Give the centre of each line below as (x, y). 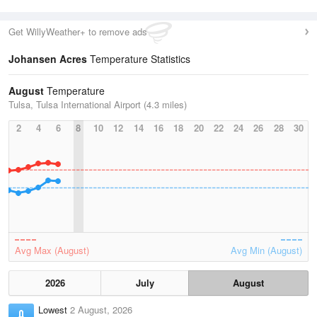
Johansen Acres (48, 59)
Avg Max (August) (52, 250)
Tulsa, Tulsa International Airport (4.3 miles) (98, 104)
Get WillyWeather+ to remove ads (78, 31)
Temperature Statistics (139, 59)
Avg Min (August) (266, 250)
